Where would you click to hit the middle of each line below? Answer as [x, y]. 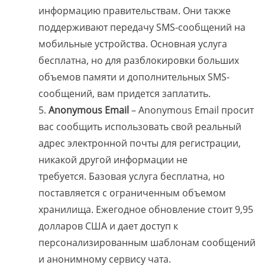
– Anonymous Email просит [193, 110]
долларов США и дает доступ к [108, 226]
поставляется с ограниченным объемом [132, 193]
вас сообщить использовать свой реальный [140, 127]
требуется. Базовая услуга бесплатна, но [132, 177]
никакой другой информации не [113, 160]
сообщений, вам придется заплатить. [125, 94]
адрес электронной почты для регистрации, [140, 143]
